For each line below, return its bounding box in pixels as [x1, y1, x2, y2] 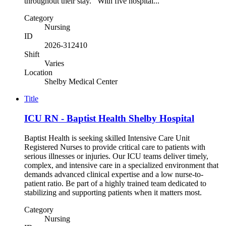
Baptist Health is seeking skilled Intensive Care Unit [24, 133, 190, 142]
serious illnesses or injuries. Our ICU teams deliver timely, [24, 151, 208, 160]
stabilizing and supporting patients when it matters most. [24, 188, 206, 197]
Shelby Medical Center [44, 77, 118, 86]
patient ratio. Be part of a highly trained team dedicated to [24, 179, 206, 188]
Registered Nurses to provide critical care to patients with [24, 142, 205, 151]
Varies [44, 59, 64, 68]
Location [24, 68, 52, 77]
